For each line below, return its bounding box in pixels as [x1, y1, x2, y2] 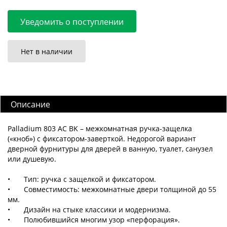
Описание [11, 99, 50, 110]
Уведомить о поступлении [20, 16, 124, 28]
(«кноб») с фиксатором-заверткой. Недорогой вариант [8, 134, 196, 144]
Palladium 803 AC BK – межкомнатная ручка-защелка [8, 124, 192, 134]
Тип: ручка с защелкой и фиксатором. [24, 174, 156, 184]
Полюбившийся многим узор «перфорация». [24, 215, 180, 225]
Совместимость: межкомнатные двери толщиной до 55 [24, 184, 216, 195]
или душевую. [8, 154, 58, 164]
